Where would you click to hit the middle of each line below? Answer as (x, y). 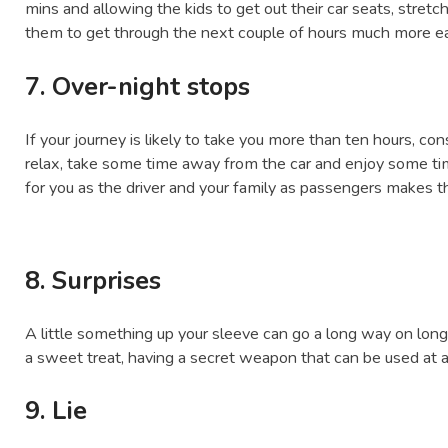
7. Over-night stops (138, 86)
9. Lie (56, 411)
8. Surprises (93, 281)
